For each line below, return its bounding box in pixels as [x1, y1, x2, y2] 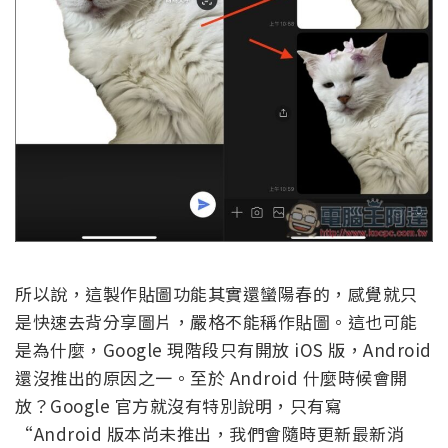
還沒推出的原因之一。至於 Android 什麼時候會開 [15, 364, 408, 390]
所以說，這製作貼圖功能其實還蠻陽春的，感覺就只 [15, 280, 418, 306]
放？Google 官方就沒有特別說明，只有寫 [15, 392, 342, 418]
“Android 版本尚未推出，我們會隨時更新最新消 [15, 420, 404, 446]
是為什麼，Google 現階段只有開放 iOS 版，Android [15, 336, 432, 362]
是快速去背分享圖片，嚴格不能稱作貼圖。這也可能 [15, 308, 418, 334]
